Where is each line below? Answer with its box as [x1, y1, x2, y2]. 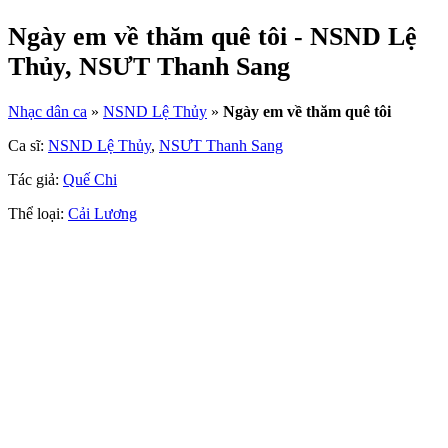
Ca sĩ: [8, 137, 48, 155]
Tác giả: [8, 171, 63, 189]
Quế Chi [63, 171, 117, 189]
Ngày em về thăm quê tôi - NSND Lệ [8, 22, 417, 52]
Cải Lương [68, 205, 137, 223]
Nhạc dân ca [8, 103, 87, 121]
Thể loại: [8, 205, 68, 223]
